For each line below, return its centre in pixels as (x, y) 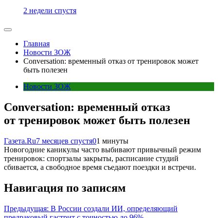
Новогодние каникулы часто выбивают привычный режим (102, 149)
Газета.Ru (20, 141)
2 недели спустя (50, 10)
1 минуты (112, 141)
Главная (36, 44)
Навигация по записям (65, 188)
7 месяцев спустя (64, 141)
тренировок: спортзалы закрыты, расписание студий (91, 158)
